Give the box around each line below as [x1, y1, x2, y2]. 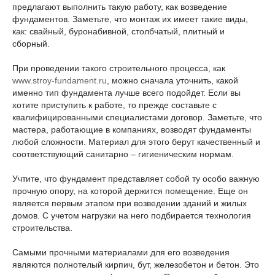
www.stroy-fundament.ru [12, 76, 107, 85]
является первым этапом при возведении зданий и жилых [12, 198, 247, 208]
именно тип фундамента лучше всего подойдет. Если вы [12, 88, 241, 98]
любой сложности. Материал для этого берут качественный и [12, 137, 260, 147]
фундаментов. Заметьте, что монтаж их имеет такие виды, [12, 14, 248, 24]
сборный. [12, 39, 50, 48]
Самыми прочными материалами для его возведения [12, 247, 230, 257]
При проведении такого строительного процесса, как [12, 63, 225, 73]
